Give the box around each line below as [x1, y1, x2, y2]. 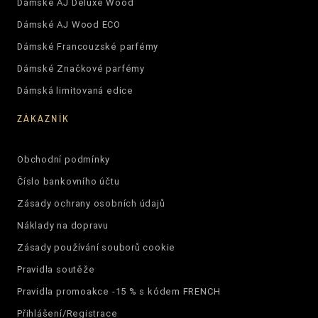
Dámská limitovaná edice [16, 84, 133, 97]
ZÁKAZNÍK [16, 111, 70, 125]
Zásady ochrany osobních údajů [16, 197, 165, 209]
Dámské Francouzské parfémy [16, 40, 159, 53]
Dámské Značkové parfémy [16, 62, 145, 75]
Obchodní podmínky [16, 153, 111, 165]
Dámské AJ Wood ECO [16, 18, 121, 31]
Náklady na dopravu [16, 219, 109, 231]
